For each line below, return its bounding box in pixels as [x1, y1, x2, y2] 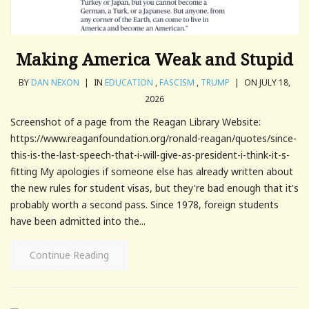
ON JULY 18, [242, 76, 290, 88]
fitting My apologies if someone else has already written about [10, 164, 293, 178]
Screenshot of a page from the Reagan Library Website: [10, 114, 261, 128]
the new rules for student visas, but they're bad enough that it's [10, 181, 299, 195]
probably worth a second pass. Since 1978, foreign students [10, 197, 279, 211]
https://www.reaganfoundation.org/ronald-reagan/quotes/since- [10, 131, 297, 145]
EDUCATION [105, 76, 153, 88]
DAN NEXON [31, 76, 79, 88]
